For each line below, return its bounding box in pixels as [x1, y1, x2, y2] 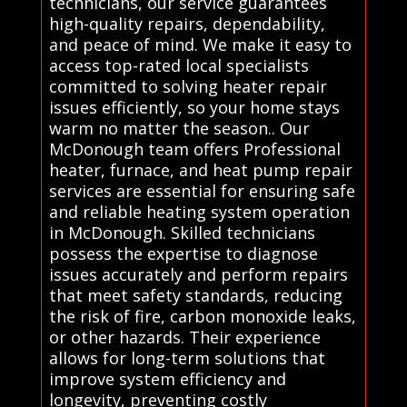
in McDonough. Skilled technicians [48, 221, 315, 243]
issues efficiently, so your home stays [48, 95, 340, 118]
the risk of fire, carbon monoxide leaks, [48, 304, 356, 327]
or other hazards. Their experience [48, 325, 321, 348]
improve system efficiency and [48, 367, 286, 390]
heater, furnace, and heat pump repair [48, 158, 352, 181]
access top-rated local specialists [48, 54, 309, 76]
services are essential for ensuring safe [48, 179, 355, 202]
